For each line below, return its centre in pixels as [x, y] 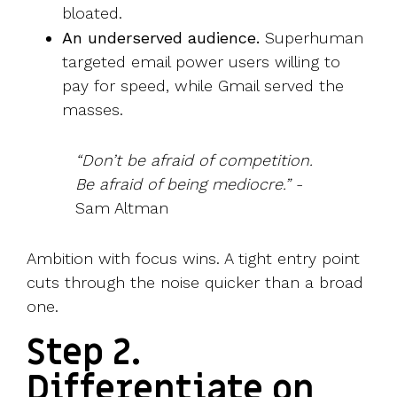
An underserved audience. [161, 37]
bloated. [92, 12]
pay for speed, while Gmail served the [203, 85]
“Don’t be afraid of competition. [194, 160]
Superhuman [311, 37]
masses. [93, 109]
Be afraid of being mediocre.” [183, 183]
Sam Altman [122, 207]
